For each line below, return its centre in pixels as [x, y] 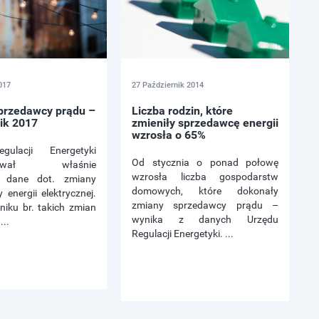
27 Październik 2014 [168, 85]
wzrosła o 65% [169, 135]
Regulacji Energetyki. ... [183, 234]
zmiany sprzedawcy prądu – [205, 205]
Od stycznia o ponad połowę [205, 163]
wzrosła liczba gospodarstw [205, 177]
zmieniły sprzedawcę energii [205, 123]
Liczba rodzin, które [182, 111]
